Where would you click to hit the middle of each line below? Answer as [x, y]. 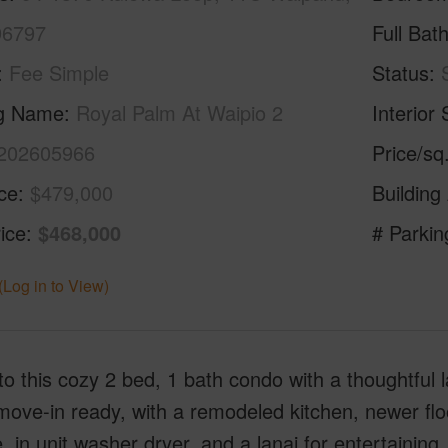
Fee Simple [58, 72]
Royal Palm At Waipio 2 [179, 112]
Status [401, 72]
